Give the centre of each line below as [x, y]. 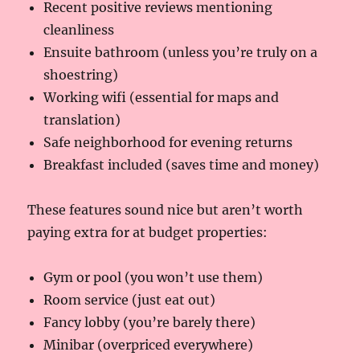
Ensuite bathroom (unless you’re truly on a [181, 52]
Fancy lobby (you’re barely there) [150, 322]
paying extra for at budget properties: [148, 232]
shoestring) [81, 74]
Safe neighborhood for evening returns [168, 142]
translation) [82, 119]
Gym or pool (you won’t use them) [153, 277]
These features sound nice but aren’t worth [166, 209]
